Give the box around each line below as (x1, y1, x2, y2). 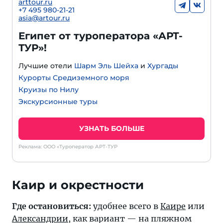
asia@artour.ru (18, 13, 70, 22)
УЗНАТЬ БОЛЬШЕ (79, 123, 144, 133)
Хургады (147, 61, 178, 70)
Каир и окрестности (12, 177, 144, 192)
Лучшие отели (18, 61, 74, 70)
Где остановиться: (12, 201, 91, 211)
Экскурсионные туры (18, 97, 98, 106)
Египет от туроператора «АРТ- (18, 29, 183, 42)
